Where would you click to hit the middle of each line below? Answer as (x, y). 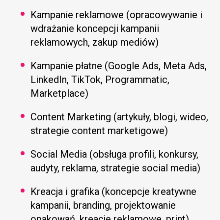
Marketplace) (60, 93)
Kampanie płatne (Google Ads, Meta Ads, (119, 66)
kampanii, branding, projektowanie (103, 205)
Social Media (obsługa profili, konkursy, (115, 154)
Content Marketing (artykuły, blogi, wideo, (120, 117)
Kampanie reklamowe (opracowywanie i (117, 14)
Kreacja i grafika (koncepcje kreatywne (114, 191)
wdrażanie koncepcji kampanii (95, 28)
